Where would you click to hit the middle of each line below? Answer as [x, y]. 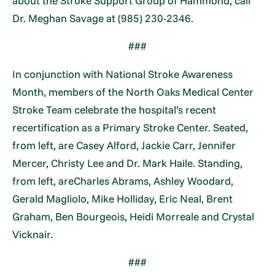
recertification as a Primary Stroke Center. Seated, [130, 127]
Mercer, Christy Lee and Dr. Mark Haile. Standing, [128, 163]
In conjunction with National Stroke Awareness [123, 74]
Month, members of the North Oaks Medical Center [133, 91]
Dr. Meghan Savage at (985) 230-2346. [103, 18]
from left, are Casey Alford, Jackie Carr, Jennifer [124, 145]
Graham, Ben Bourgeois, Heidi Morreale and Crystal [134, 216]
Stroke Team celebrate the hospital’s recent [114, 109]
